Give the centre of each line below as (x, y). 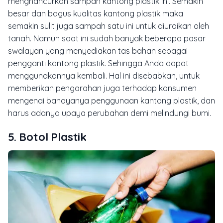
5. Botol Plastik (48, 137)
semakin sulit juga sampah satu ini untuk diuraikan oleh (109, 26)
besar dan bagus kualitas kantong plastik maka (96, 13)
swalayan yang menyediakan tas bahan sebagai (98, 51)
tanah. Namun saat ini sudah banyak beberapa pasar (107, 38)
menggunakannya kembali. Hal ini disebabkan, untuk (104, 75)
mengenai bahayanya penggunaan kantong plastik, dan (111, 100)
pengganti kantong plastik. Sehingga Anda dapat (98, 63)
